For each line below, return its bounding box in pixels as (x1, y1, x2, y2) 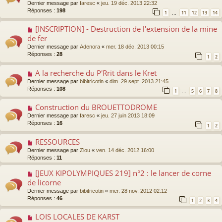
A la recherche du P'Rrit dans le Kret (35, 67, 157, 78)
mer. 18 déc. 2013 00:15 (106, 44, 164, 50)
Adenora (80, 44, 100, 50)
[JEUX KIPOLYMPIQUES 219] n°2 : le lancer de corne (35, 167, 211, 178)
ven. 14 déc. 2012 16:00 (96, 147, 154, 153)
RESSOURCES (35, 136, 80, 147)
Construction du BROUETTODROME (35, 102, 157, 112)
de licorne (27, 177, 61, 187)
